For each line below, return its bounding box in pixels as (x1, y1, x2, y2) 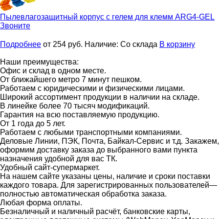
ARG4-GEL (175, 12, 215, 21)
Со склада (120, 40, 157, 48)
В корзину (159, 40, 195, 48)
